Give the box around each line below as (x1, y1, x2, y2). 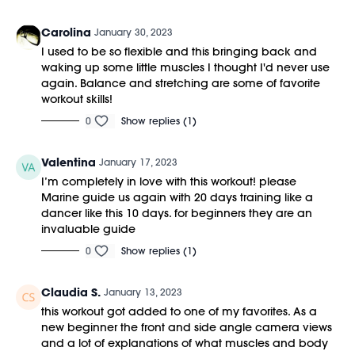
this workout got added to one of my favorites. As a (41, 303, 317, 319)
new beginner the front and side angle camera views (41, 319, 332, 334)
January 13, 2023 (104, 285, 182, 298)
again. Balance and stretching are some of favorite (41, 75, 320, 90)
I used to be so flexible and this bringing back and (41, 44, 317, 59)
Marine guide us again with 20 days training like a (41, 189, 313, 204)
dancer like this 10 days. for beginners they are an (41, 205, 312, 220)
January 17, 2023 (99, 155, 177, 168)
